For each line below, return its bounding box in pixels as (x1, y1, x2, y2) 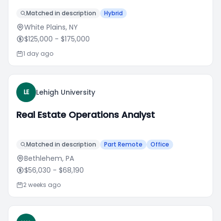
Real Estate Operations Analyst (16, 109, 155, 121)
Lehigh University (36, 87, 95, 97)
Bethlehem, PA (24, 153, 74, 163)
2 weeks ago (23, 181, 61, 189)
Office (150, 140, 169, 148)
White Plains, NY (24, 22, 78, 32)
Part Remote (104, 140, 143, 148)
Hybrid (104, 9, 123, 17)
